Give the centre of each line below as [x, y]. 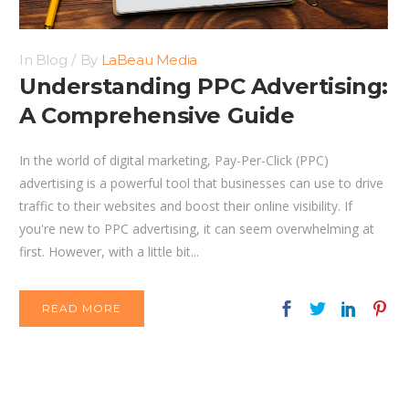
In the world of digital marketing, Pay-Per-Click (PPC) [174, 161]
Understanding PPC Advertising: [204, 87]
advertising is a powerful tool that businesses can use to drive [201, 184]
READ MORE [82, 309]
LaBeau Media [149, 60]
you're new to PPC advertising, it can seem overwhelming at [197, 229]
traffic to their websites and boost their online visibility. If [186, 206]
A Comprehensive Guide [157, 116]
